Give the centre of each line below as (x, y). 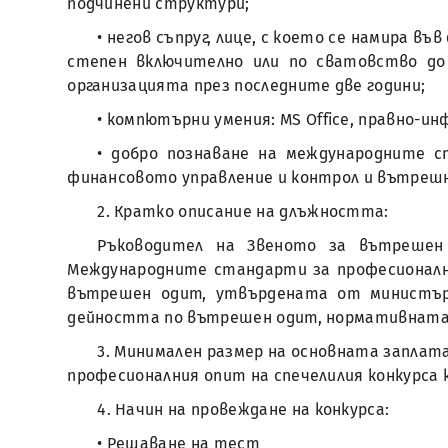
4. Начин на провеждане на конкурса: (243, 409)
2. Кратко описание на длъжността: (243, 211)
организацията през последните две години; (246, 85)
